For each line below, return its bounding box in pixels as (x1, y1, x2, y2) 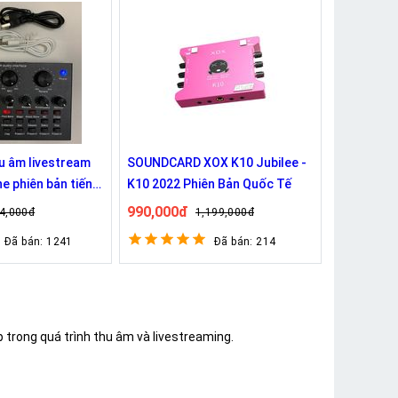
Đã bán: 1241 (4, 235, 73, 248)
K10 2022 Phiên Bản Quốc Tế (127, 176, 291, 191)
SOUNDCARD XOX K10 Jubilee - (127, 155, 306, 170)
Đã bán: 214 (214, 235, 276, 248)
